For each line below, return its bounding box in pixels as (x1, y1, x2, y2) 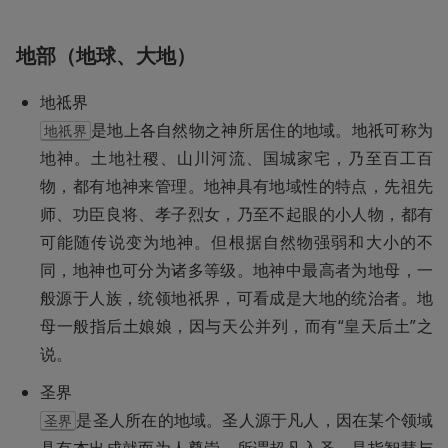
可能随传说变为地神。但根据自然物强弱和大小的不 (40, 231, 433, 254)
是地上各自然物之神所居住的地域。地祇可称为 (90, 119, 434, 142)
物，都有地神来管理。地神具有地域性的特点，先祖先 (40, 175, 433, 198)
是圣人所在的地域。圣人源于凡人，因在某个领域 (76, 409, 434, 432)
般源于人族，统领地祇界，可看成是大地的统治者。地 (40, 287, 433, 310)
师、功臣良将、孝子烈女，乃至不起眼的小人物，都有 (40, 203, 433, 226)
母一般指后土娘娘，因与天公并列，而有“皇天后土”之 (40, 315, 433, 338)
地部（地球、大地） (16, 41, 196, 69)
